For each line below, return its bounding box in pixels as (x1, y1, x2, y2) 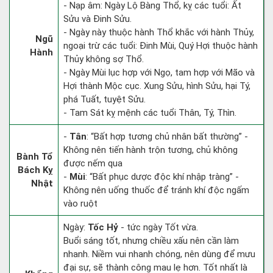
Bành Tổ (16, 151, 53, 162)
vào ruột (63, 198, 97, 209)
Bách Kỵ (18, 165, 53, 175)
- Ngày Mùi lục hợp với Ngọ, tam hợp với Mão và (63, 67, 255, 78)
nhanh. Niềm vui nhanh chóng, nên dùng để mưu (63, 249, 255, 260)
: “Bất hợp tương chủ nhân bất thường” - (87, 131, 248, 142)
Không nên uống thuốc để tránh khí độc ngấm (63, 185, 249, 196)
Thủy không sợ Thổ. (63, 54, 144, 65)
